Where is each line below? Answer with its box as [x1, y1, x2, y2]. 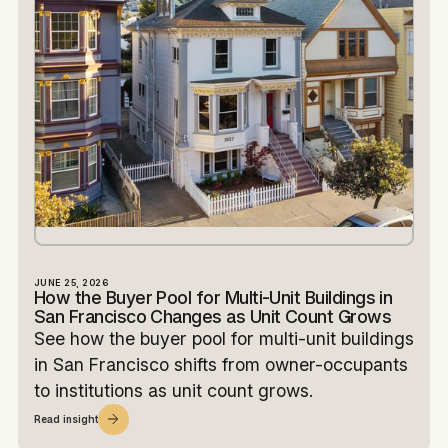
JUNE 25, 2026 [33, 276, 109, 288]
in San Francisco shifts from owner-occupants [33, 353, 408, 375]
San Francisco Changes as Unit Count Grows [33, 305, 392, 327]
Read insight [33, 413, 98, 426]
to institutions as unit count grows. [33, 379, 313, 401]
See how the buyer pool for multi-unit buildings [33, 327, 414, 349]
